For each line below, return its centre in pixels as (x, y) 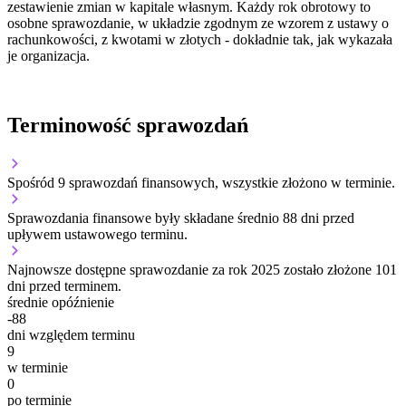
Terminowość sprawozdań (128, 126)
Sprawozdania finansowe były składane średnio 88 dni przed (181, 218)
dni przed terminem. (64, 286)
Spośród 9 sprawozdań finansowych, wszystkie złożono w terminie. (201, 183)
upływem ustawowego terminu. (97, 235)
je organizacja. (48, 56)
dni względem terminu (71, 335)
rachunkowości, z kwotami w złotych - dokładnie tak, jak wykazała (200, 40)
